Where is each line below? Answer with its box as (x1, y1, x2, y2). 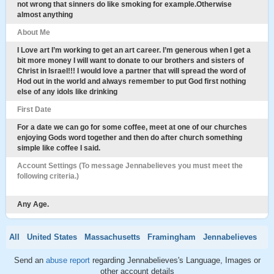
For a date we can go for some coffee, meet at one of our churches (17, 123, 247, 131)
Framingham (147, 232, 196, 242)
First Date (17, 105, 51, 114)
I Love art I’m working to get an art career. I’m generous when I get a (17, 46, 251, 54)
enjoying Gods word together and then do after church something (17, 133, 242, 142)
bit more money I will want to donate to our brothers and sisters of (17, 56, 244, 65)
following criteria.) (17, 172, 79, 180)
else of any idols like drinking (17, 87, 117, 96)
